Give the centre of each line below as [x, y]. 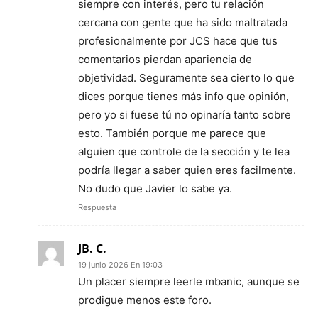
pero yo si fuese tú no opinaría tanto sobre [185, 114]
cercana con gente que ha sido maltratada [183, 22]
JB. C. [92, 248]
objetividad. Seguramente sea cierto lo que [186, 77]
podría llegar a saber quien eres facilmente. [187, 170]
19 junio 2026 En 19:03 [120, 264]
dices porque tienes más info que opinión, [183, 96]
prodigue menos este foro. [145, 300]
